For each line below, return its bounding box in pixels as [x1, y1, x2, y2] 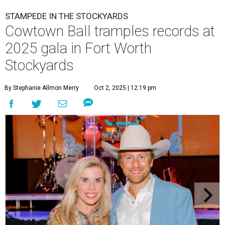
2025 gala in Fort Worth [5, 40, 152, 57]
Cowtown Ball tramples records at [5, 23, 215, 40]
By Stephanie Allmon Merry [5, 84, 79, 92]
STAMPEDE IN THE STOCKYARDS [5, 11, 128, 22]
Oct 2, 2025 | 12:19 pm [94, 84, 156, 92]
